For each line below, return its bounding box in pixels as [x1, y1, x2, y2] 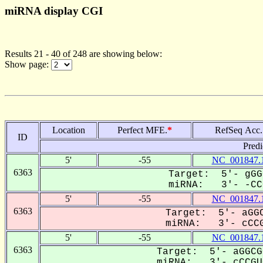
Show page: [5, 59, 51, 69]
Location [52, 124, 85, 135]
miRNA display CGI [5, 5, 103, 17]
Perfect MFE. [117, 124, 167, 135]
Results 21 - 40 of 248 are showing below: [5, 48, 162, 59]
